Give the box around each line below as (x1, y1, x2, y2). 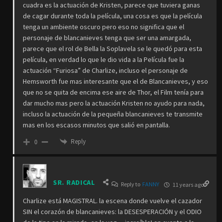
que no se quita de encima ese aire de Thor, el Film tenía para (23, 87, 204, 97)
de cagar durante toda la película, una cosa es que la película (23, 11, 202, 20)
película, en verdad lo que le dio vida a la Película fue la (23, 55, 184, 64)
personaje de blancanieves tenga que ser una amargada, (23, 33, 191, 42)
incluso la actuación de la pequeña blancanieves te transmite (23, 109, 203, 118)
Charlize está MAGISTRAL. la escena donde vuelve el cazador (23, 196, 202, 206)
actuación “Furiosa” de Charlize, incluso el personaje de (23, 65, 188, 75)
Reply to (119, 180, 142, 188)
